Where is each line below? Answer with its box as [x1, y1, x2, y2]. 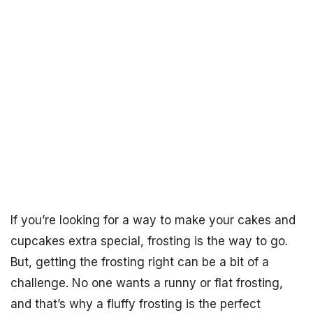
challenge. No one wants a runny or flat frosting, [10, 276, 283, 290]
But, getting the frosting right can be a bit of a [10, 255, 269, 269]
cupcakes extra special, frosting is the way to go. [10, 234, 288, 248]
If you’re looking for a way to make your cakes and [10, 213, 296, 227]
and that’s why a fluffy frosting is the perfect [10, 297, 261, 311]
